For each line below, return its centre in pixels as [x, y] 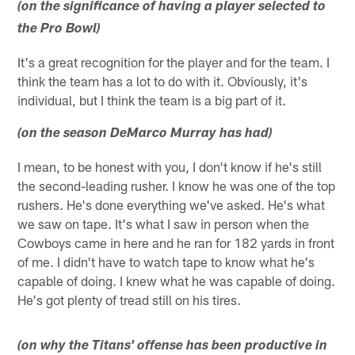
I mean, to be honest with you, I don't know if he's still [170, 166]
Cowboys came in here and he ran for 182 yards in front [176, 242]
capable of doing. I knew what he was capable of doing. [177, 280]
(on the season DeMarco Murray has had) [145, 134]
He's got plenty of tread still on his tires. [130, 299]
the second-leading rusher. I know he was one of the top [177, 185]
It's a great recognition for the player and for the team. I [174, 61]
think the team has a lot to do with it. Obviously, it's [163, 80]
